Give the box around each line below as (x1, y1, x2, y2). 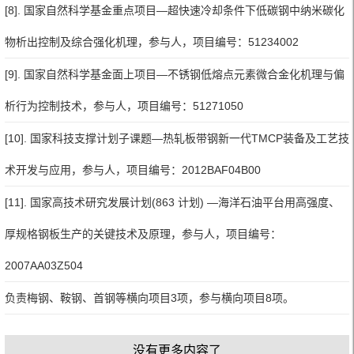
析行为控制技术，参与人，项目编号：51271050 (5, 99, 243, 112)
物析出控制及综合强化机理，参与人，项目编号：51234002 (5, 35, 299, 48)
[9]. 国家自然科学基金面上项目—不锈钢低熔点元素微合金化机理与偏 (5, 67, 345, 81)
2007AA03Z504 (5, 258, 83, 272)
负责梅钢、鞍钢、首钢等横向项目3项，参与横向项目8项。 (5, 291, 294, 304)
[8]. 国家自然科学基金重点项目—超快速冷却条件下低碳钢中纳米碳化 (5, 3, 345, 17)
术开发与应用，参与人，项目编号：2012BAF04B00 (5, 163, 261, 176)
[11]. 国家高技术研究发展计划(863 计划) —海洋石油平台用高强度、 (5, 195, 340, 209)
